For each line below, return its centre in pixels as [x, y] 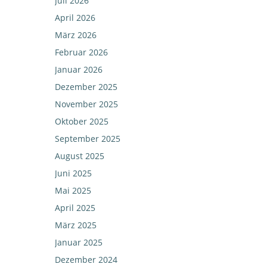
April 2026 [75, 18]
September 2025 [88, 139]
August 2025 [80, 156]
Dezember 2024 [86, 260]
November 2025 [86, 104]
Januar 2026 [79, 69]
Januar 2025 [79, 242]
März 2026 [76, 35]
